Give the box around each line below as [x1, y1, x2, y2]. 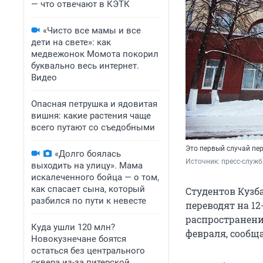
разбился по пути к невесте [31, 195, 146, 206]
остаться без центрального [31, 245, 145, 256]
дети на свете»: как [31, 37, 111, 48]
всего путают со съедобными [31, 122, 155, 133]
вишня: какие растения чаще [31, 110, 151, 121]
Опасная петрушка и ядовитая [31, 99, 157, 109]
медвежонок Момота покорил [31, 49, 159, 59]
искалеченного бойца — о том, [31, 172, 159, 183]
